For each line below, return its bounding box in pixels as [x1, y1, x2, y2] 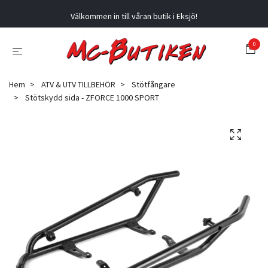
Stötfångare [132, 79, 175, 90]
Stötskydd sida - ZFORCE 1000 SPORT [23, 92, 159, 103]
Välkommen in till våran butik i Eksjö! [71, 11, 197, 22]
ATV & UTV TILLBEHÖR [41, 79, 115, 90]
